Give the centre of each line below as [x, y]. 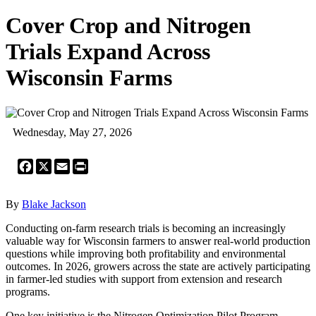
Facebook [55, 164]
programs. [28, 291]
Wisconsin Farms [89, 78]
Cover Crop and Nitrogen [128, 26]
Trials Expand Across [108, 52]
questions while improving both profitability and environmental [146, 253]
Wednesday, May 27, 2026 [72, 132]
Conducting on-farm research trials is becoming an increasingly [146, 228]
